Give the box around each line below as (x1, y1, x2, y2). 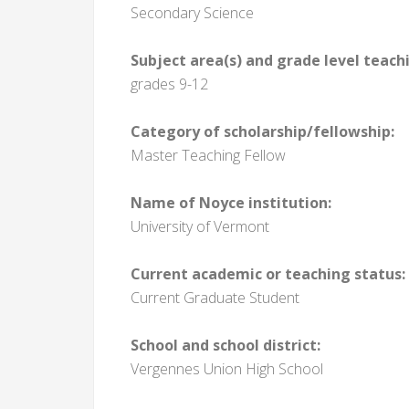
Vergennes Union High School (131, 359, 323, 379)
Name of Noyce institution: (131, 193, 331, 213)
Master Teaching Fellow (131, 145, 286, 165)
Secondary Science (131, 3, 254, 23)
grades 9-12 (131, 74, 208, 94)
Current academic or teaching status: (131, 264, 405, 284)
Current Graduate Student (131, 288, 299, 308)
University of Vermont (131, 216, 269, 236)
